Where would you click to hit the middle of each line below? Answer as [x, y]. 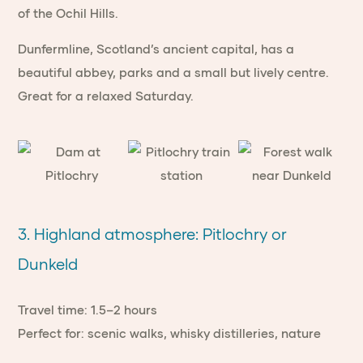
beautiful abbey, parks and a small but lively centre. [174, 72]
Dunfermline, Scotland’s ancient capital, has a [156, 49]
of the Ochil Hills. [68, 13]
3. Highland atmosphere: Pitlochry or [153, 234]
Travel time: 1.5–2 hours [88, 310]
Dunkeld [48, 264]
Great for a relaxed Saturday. [106, 96]
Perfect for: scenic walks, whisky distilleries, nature [170, 333]
